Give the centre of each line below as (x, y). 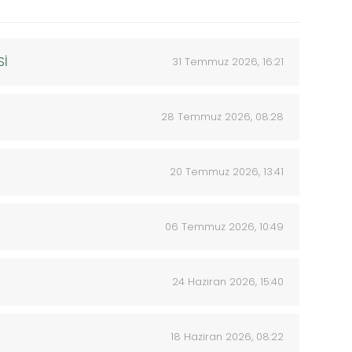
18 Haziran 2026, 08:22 (227, 337)
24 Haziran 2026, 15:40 (228, 282)
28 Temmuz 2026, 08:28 (222, 117)
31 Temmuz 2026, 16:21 (228, 62)
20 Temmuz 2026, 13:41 (227, 172)
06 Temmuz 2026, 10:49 (224, 227)
